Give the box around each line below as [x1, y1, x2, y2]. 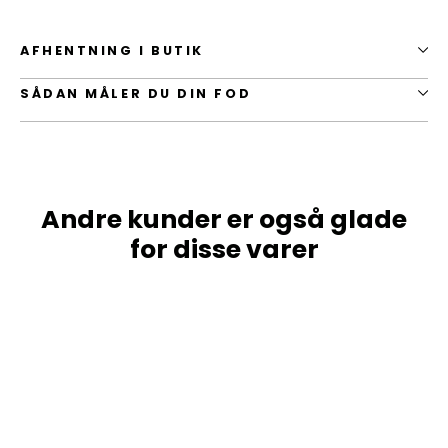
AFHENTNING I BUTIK [20, 41, 204, 59]
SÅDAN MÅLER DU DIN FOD [20, 84, 252, 102]
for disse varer [129, 230, 319, 267]
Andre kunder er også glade [41, 200, 407, 237]
